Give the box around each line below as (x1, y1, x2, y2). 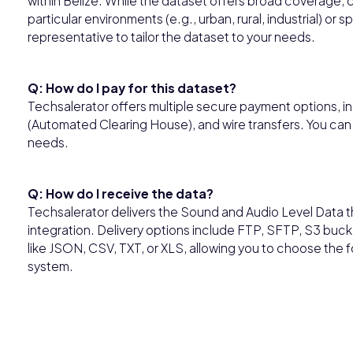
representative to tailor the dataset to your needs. (28, 28, 315, 44)
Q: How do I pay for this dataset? (28, 80, 236, 95)
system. (28, 258, 73, 273)
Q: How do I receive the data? (28, 185, 214, 201)
